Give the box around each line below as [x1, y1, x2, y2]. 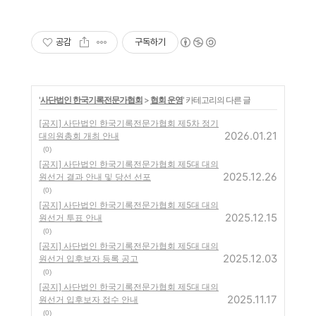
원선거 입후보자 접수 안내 [39, 294, 138, 305]
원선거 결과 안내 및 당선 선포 [39, 171, 151, 182]
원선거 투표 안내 [39, 212, 102, 223]
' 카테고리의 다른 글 [183, 95, 250, 105]
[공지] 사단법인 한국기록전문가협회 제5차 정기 [39, 118, 219, 128]
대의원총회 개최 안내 [39, 130, 119, 141]
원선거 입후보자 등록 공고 [39, 253, 138, 264]
